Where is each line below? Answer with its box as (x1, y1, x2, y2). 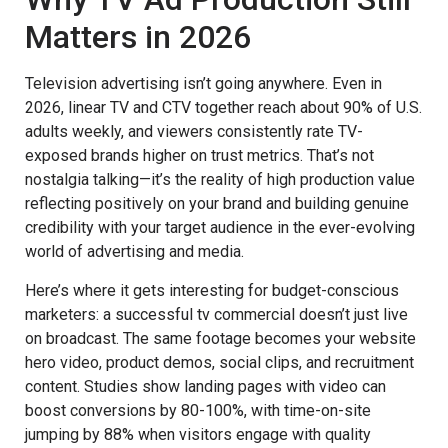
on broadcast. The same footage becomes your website (25, 328, 416, 348)
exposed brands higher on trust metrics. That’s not (25, 146, 374, 166)
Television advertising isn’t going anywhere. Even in (25, 74, 382, 94)
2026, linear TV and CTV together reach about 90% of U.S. (25, 98, 422, 118)
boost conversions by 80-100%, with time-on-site (25, 400, 371, 420)
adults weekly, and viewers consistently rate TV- (25, 122, 363, 142)
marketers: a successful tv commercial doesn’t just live (25, 304, 408, 324)
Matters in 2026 (25, 18, 251, 57)
